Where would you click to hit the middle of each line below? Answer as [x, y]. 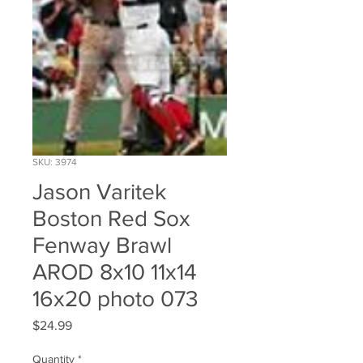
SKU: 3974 [55, 162]
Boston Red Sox [111, 219]
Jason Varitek [99, 192]
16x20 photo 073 [115, 299]
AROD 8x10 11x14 [115, 272]
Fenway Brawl [102, 246]
